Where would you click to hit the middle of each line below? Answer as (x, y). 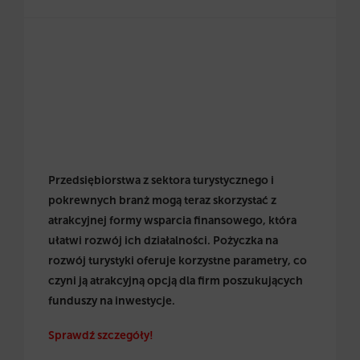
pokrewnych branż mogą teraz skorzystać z (162, 200)
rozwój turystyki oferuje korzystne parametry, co (178, 260)
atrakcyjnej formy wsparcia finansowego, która (172, 220)
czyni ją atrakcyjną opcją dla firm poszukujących (176, 280)
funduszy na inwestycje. (112, 301)
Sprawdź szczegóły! (101, 336)
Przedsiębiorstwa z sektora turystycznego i (161, 180)
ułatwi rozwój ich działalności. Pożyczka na (163, 240)
